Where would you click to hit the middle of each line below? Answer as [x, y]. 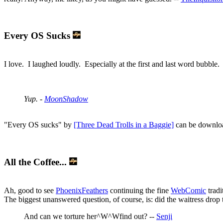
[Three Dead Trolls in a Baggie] [124, 125]
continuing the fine [139, 190]
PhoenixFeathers [82, 190]
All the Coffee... [37, 162]
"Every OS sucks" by [39, 125]
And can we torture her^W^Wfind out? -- [90, 216]
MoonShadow [66, 99]
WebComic [188, 190]
